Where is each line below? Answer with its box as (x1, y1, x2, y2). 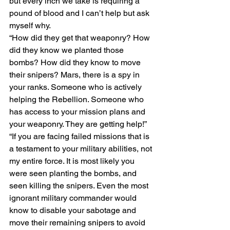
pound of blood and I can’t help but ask (9, 8, 151, 18)
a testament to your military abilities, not (9, 144, 154, 154)
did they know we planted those (9, 45, 126, 55)
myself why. (9, 21, 51, 30)
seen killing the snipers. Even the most (9, 181, 150, 190)
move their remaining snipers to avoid (9, 218, 147, 227)
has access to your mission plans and (9, 107, 147, 117)
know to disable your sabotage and (9, 205, 138, 215)
